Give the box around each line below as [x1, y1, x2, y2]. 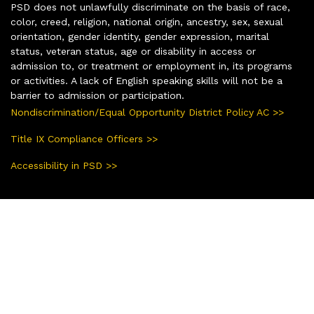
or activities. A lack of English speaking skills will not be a [11, 74, 282, 86]
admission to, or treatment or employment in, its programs [11, 60, 292, 71]
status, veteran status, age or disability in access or [11, 45, 256, 57]
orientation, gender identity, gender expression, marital [11, 30, 269, 42]
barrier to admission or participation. [11, 89, 184, 101]
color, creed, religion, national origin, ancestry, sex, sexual [11, 15, 283, 27]
